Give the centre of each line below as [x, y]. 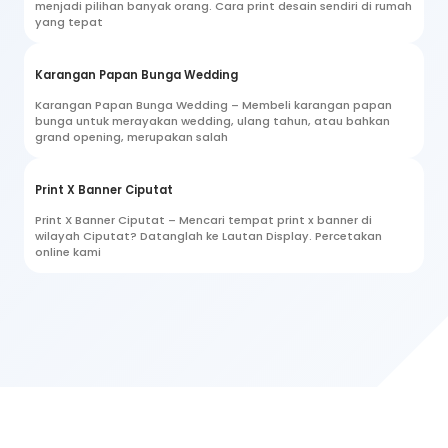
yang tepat [69, 21]
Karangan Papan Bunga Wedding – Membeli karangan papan [213, 104]
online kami [68, 251]
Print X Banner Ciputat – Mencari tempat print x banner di [203, 219]
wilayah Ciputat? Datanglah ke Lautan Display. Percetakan [208, 235]
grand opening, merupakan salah [131, 136]
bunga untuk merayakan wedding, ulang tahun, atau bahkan [212, 120]
